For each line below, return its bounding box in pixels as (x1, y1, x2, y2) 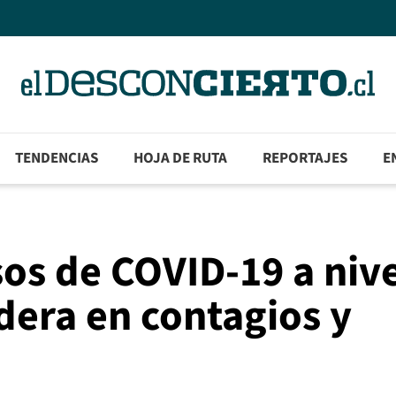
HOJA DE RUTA (133, 148, 228, 170)
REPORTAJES (263, 148, 348, 170)
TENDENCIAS (15, 148, 99, 170)
